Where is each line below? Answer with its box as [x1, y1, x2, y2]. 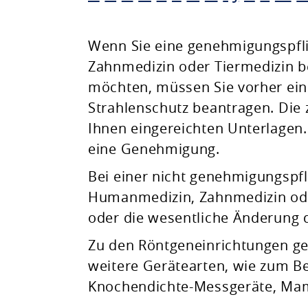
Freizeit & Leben [21, 107, 113, 124]
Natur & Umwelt [21, 63, 114, 79]
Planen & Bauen [21, 18, 113, 34]
